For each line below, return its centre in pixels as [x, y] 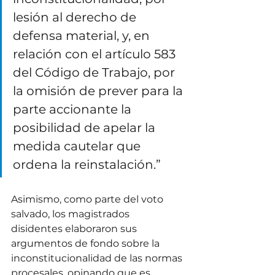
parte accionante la [74, 110]
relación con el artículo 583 [96, 54]
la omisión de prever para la [99, 91]
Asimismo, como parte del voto [88, 199]
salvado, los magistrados [72, 214]
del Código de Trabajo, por [95, 73]
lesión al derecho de [76, 17]
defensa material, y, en [83, 36]
